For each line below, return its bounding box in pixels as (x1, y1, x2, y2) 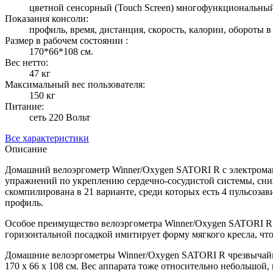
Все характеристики (5, 132, 89, 143)
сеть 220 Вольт (29, 112, 90, 122)
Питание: (5, 101, 44, 112)
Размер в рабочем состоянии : (5, 35, 128, 46)
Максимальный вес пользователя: (5, 79, 145, 90)
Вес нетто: (5, 57, 48, 68)
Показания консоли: (5, 13, 88, 24)
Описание (5, 143, 47, 154)
